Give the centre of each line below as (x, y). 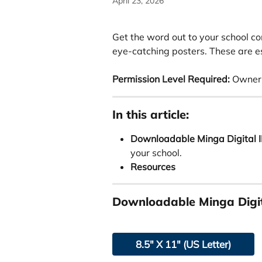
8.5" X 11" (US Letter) (183, 244)
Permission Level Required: (171, 79)
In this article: (151, 114)
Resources (153, 166)
